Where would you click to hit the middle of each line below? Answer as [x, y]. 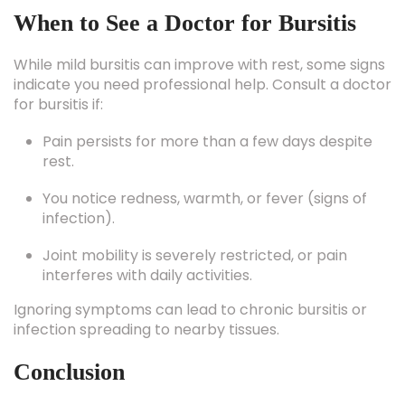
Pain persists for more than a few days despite [207, 113]
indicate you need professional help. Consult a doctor [202, 56]
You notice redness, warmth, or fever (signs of [205, 170]
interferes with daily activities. [147, 246]
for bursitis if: [58, 75]
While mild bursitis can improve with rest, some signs [199, 36]
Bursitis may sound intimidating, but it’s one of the [188, 385]
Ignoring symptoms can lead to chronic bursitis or [190, 281]
